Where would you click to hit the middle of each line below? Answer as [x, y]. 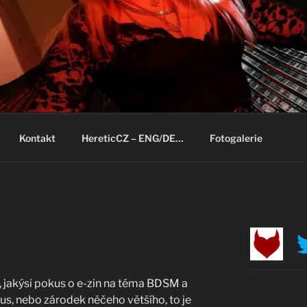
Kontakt [37, 138]
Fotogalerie [236, 138]
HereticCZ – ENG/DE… [132, 138]
